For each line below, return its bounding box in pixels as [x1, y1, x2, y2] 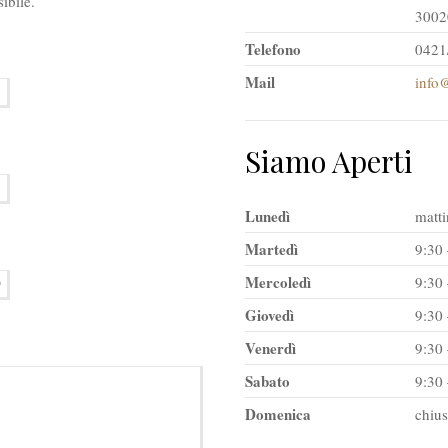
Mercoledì [245, 270, 311, 293]
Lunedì [245, 204, 290, 227]
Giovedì [245, 303, 294, 326]
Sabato [245, 369, 290, 392]
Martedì [245, 237, 298, 260]
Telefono [245, 37, 301, 60]
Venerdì [245, 336, 296, 359]
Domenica [245, 402, 311, 425]
